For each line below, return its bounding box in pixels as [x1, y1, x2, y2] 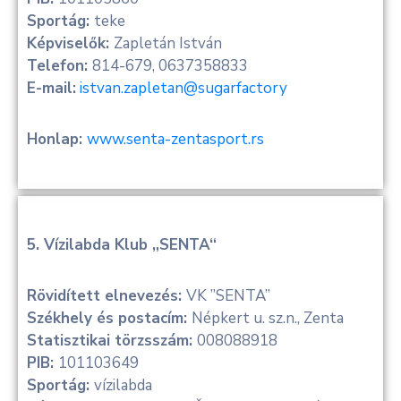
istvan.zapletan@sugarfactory [80, 78, 287, 99]
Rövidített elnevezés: [27, 286, 186, 307]
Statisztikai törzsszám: [27, 330, 197, 352]
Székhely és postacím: [27, 308, 192, 329]
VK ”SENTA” [186, 286, 270, 307]
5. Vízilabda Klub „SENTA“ [27, 235, 217, 256]
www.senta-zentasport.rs [87, 129, 264, 150]
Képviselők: [27, 33, 114, 55]
